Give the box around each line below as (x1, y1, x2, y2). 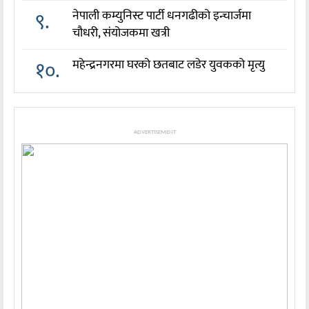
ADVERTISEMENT (133, 129, 176, 136)
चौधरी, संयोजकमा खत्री (72, 23, 170, 44)
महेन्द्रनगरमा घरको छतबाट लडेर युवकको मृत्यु (72, 54, 266, 76)
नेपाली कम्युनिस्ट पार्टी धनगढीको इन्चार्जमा (72, 6, 252, 27)
